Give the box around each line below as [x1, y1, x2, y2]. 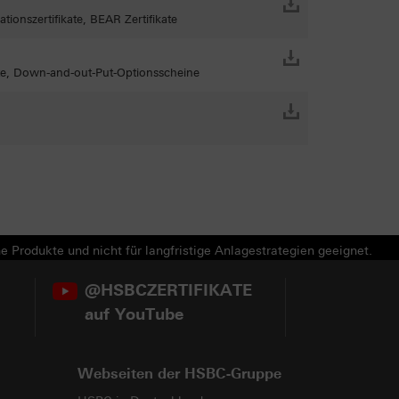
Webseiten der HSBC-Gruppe [77, 365, 281, 382]
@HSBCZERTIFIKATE [84, 281, 252, 300]
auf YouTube [84, 305, 183, 324]
